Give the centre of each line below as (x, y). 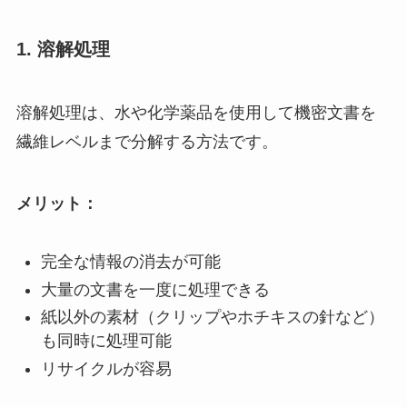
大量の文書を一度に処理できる (155, 289)
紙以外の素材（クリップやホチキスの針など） (212, 318)
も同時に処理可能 (106, 341)
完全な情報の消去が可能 (130, 262)
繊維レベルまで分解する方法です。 (147, 141)
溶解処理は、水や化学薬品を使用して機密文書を (196, 112)
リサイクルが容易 (106, 368)
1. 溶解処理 (63, 50)
